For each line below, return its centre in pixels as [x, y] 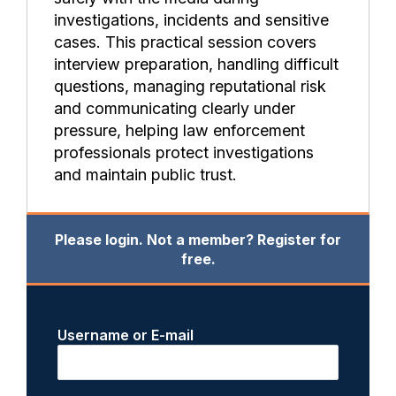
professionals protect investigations [184, 153]
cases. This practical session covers [185, 42]
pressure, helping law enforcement [179, 131]
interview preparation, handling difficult [196, 65]
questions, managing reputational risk [190, 87]
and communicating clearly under [175, 109]
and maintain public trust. [145, 175]
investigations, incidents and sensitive [191, 20]
